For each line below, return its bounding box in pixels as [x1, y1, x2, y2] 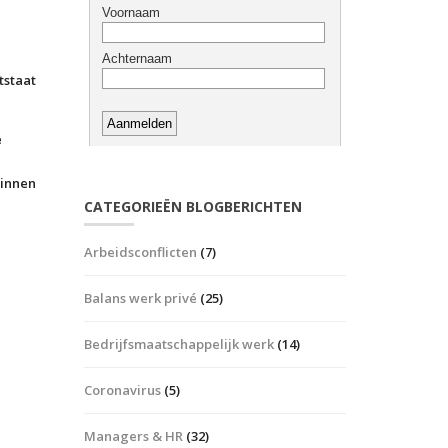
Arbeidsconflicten [83, 243, 197, 261]
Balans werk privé [83, 289, 197, 307]
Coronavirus [83, 381, 161, 399]
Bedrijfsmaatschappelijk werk [83, 335, 274, 353]
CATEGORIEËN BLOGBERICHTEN [83, 197, 302, 216]
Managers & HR [83, 427, 183, 445]
